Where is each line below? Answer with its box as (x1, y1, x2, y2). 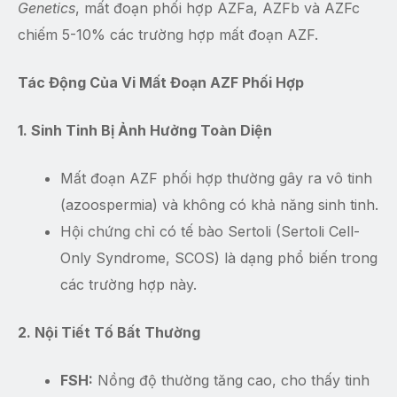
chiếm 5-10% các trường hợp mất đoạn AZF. (18, 26, 318, 44)
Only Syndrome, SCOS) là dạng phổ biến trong (60, 249, 378, 268)
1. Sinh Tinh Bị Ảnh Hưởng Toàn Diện (18, 121, 272, 140)
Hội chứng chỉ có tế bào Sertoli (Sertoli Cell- (60, 222, 360, 241)
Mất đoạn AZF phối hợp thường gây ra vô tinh (60, 169, 372, 188)
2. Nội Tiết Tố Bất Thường (18, 323, 200, 342)
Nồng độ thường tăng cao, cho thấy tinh (93, 371, 370, 390)
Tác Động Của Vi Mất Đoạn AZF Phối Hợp (18, 74, 304, 92)
